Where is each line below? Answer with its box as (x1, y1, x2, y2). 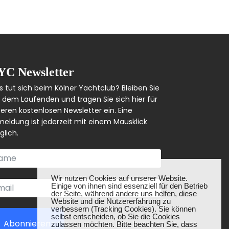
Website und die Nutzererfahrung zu (51, 196, 171, 205)
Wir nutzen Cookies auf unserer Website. (51, 173, 188, 182)
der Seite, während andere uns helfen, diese (51, 189, 197, 198)
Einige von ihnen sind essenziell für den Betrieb (51, 181, 208, 190)
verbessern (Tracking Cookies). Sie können (51, 204, 196, 213)
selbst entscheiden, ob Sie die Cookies (51, 212, 180, 221)
